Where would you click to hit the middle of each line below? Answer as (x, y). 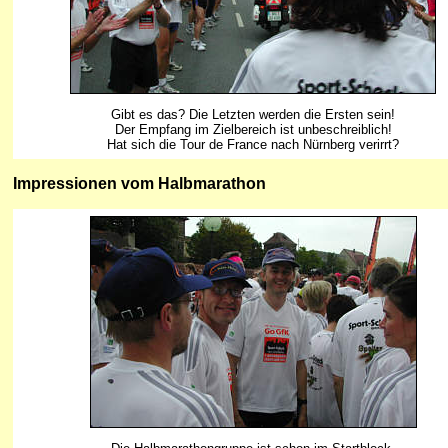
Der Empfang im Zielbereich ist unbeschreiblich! (253, 129)
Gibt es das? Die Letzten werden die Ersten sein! (253, 114)
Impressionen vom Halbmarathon (139, 183)
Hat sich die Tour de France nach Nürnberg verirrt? (253, 144)
